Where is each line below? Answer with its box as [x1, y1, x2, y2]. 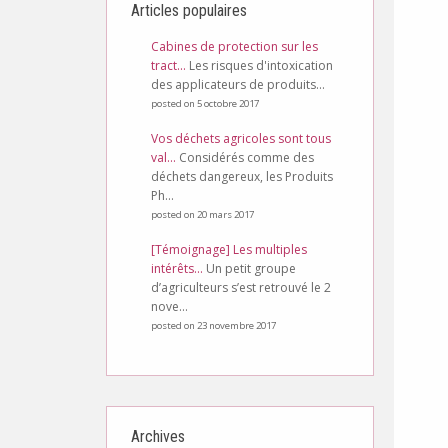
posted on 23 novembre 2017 [151, 319, 276, 332]
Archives [131, 427, 185, 446]
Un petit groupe [206, 260, 296, 277]
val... [151, 149, 176, 166]
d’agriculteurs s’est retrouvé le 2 [151, 279, 331, 296]
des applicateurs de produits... [151, 76, 325, 93]
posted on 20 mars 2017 [151, 208, 254, 221]
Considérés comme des [179, 149, 314, 166]
